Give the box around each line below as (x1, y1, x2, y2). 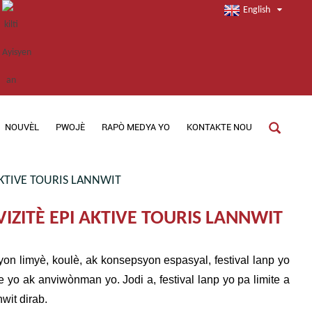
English (243, 5, 271, 15)
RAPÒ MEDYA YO (102, 121, 171, 132)
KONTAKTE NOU (187, 121, 253, 132)
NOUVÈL (5, 121, 40, 132)
